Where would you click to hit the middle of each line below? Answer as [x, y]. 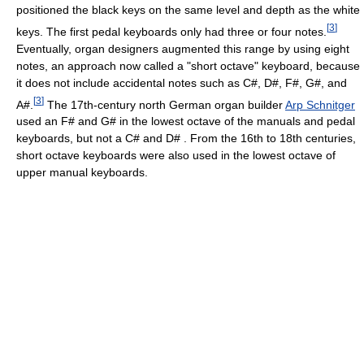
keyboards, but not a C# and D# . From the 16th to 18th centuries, [186, 139]
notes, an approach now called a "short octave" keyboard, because [188, 65]
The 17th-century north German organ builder [165, 104]
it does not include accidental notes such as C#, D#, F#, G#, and [182, 82]
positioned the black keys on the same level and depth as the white [188, 9]
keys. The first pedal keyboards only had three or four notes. [171, 31]
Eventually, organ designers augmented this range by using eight [183, 48]
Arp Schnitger [320, 104]
